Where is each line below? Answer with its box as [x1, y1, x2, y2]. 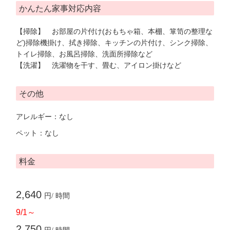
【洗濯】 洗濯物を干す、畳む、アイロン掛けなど [16, 61, 181, 70]
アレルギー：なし [16, 112, 73, 121]
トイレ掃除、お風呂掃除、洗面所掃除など [16, 50, 152, 59]
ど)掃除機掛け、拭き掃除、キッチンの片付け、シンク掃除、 [16, 39, 213, 47]
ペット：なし [16, 129, 59, 138]
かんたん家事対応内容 [19, 4, 101, 13]
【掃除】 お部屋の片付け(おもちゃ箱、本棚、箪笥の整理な [16, 27, 213, 36]
